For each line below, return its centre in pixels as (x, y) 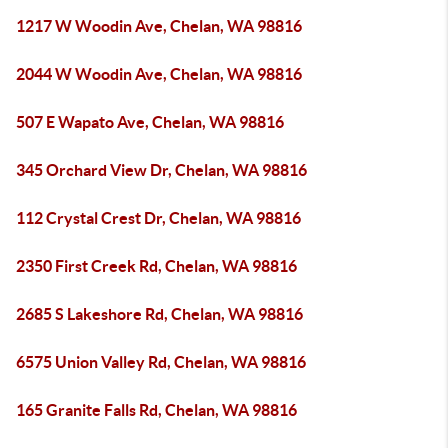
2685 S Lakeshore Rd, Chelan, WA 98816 (159, 314)
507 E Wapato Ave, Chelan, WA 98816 (150, 122)
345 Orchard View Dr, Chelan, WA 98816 (161, 170)
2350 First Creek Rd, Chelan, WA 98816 (156, 266)
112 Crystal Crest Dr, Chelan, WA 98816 (158, 218)
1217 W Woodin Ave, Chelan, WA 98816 (159, 26)
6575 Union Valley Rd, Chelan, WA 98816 (161, 362)
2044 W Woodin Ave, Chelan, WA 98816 (159, 74)
